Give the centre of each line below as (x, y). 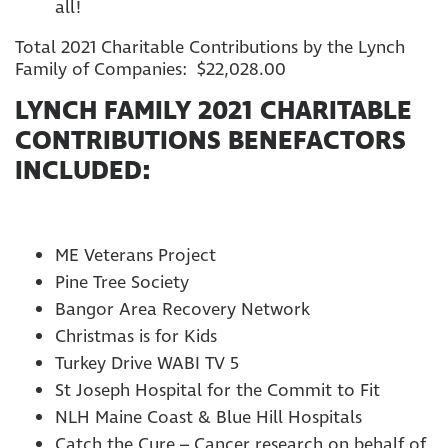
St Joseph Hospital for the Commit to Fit (217, 390)
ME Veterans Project (135, 255)
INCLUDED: (82, 171)
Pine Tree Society (122, 282)
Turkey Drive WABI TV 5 (147, 363)
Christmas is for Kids (136, 336)
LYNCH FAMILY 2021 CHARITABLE (213, 111)
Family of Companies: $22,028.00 (150, 69)
